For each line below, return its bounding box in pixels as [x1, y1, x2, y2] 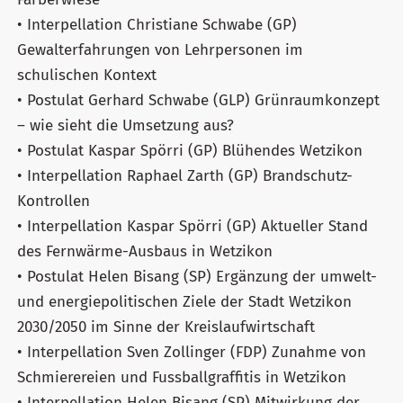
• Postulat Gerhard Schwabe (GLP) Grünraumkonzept [17, 90, 380, 110]
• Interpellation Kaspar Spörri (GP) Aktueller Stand [17, 216, 368, 236]
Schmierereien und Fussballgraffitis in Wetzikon [17, 367, 346, 387]
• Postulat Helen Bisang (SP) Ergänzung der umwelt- [17, 266, 377, 286]
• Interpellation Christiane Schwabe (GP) [17, 14, 297, 34]
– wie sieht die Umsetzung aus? [17, 115, 234, 135]
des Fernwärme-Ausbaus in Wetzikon [17, 241, 273, 261]
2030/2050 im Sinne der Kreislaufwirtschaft [17, 317, 315, 336]
